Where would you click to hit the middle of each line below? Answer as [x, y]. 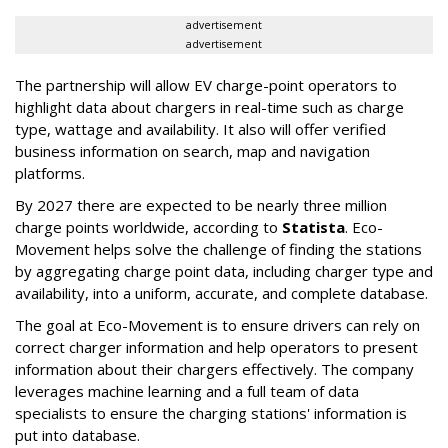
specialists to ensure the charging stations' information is [211, 413]
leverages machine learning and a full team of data [187, 391]
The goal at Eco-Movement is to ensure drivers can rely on [217, 325]
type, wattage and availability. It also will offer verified [200, 129]
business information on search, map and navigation [192, 151]
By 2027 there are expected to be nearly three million [201, 205]
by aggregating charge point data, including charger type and [224, 271]
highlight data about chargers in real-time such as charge [209, 107]
